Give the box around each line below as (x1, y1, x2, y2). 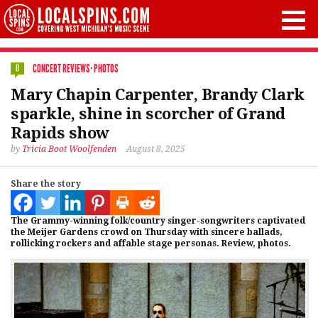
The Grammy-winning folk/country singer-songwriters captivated (11, 216, 305, 226)
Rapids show (11, 124, 109, 142)
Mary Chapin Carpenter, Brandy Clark (11, 86, 305, 104)
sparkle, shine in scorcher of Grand (11, 105, 285, 123)
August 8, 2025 (126, 144, 185, 154)
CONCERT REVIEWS (33, 62, 89, 75)
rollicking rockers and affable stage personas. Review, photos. (11, 238, 291, 248)
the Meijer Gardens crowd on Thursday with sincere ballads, (11, 227, 283, 237)
